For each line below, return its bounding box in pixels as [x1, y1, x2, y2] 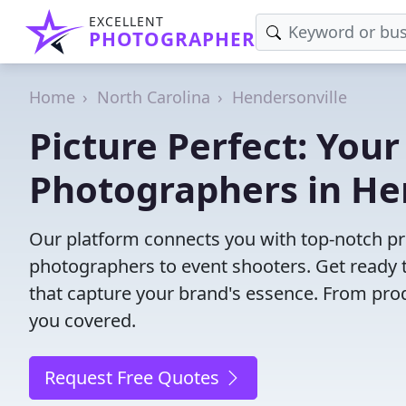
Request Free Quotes [44, 365, 224, 390]
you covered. [29, 308, 136, 333]
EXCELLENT [89, 13, 164, 30]
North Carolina [97, 86, 210, 108]
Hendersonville [232, 86, 347, 108]
